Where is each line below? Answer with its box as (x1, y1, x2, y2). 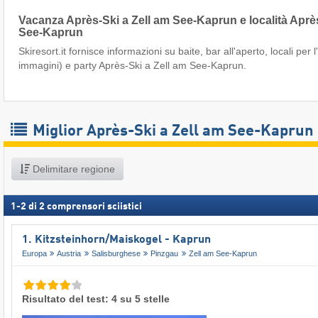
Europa (22, 248, 47, 258)
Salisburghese (91, 248, 141, 258)
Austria (57, 248, 82, 258)
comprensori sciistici (47, 201, 142, 212)
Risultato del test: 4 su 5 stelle (22, 292, 170, 305)
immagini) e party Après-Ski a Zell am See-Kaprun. (18, 59, 246, 71)
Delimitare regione (30, 163, 115, 175)
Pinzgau (150, 248, 179, 258)
